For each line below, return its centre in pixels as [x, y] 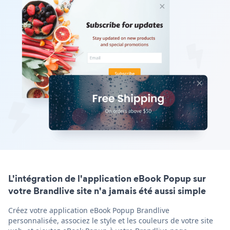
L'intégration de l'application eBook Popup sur [107, 178]
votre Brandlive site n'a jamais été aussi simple [107, 190]
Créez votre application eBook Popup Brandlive [89, 210]
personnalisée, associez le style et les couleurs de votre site [111, 220]
